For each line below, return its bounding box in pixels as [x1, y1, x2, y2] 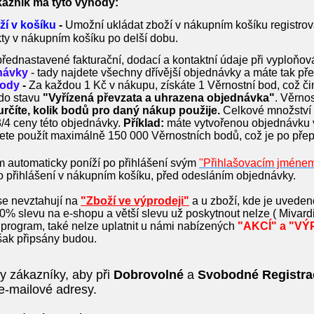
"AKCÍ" [238, 220, 278, 232]
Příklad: [123, 117, 165, 129]
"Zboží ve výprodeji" [81, 195, 190, 207]
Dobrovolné [114, 268, 184, 282]
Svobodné [198, 268, 259, 282]
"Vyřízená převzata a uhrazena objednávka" [43, 92, 275, 104]
